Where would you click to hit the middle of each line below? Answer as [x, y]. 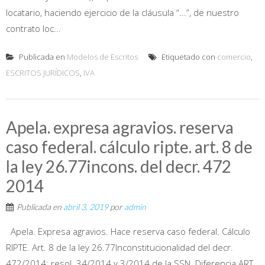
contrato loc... [33, 28]
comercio [234, 56]
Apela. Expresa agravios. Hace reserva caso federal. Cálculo [128, 231]
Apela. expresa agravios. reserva [120, 127]
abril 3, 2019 [86, 206]
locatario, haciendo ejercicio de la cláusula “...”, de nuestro [122, 12]
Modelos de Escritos [102, 56]
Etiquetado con [188, 56]
